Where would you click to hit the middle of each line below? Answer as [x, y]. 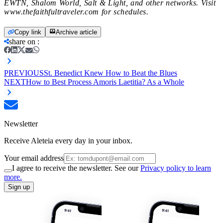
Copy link [28, 32]
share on [22, 41]
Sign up [19, 187]
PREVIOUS [24, 73]
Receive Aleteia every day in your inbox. [68, 140]
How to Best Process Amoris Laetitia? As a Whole [105, 82]
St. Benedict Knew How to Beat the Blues [111, 73]
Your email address [34, 158]
